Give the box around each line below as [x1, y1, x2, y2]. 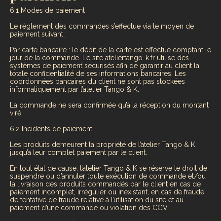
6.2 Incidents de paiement [10, 125, 92, 133]
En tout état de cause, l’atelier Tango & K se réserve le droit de [10, 164, 207, 173]
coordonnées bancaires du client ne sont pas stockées [10, 77, 185, 86]
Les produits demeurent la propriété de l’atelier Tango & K [10, 141, 195, 149]
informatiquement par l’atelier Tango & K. [10, 85, 139, 94]
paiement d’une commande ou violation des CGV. [10, 204, 169, 212]
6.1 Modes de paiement [10, 6, 85, 15]
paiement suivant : [10, 30, 67, 38]
